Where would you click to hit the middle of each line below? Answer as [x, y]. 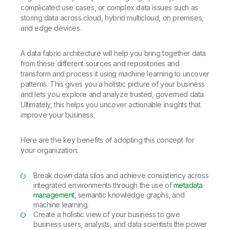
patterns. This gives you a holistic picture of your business [113, 84]
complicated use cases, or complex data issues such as [109, 7]
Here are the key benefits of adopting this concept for [108, 140]
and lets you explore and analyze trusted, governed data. [113, 94]
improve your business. [58, 115]
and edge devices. [51, 28]
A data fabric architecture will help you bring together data [113, 53]
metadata [188, 185]
